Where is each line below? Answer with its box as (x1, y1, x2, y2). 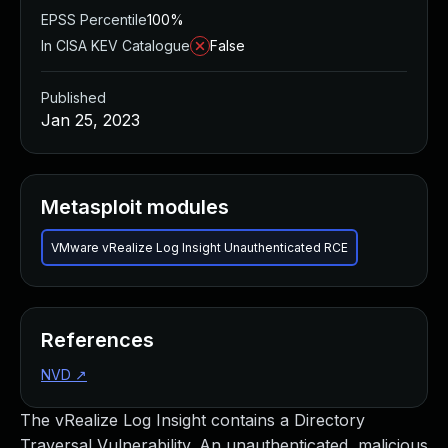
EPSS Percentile (41, 11, 147, 28)
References (41, 328, 154, 352)
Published (41, 89, 106, 106)
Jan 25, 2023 (41, 110, 140, 130)
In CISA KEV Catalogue (41, 37, 190, 54)
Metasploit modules (41, 195, 229, 219)
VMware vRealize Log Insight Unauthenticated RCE (51, 240, 348, 255)
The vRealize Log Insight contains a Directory (20, 410, 365, 430)
